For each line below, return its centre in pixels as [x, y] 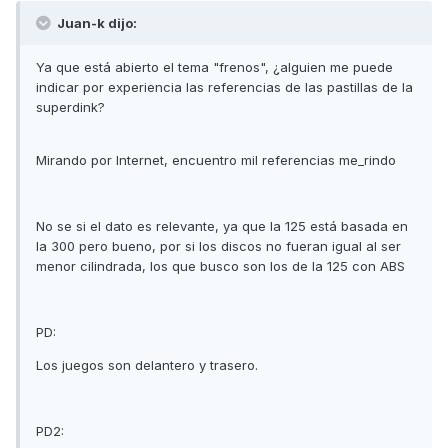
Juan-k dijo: [95, 22]
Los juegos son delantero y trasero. [147, 364]
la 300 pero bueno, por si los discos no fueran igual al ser [218, 245]
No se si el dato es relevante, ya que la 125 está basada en [222, 225]
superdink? [70, 106]
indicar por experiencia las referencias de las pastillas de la [224, 86]
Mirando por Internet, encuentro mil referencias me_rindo [216, 159]
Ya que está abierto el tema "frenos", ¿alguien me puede [214, 66]
